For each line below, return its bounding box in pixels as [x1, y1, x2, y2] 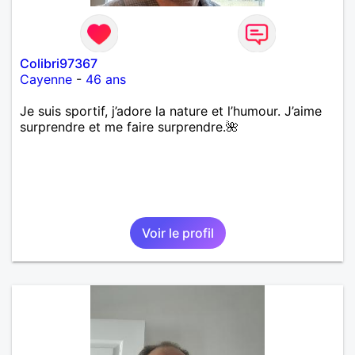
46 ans [86, 71, 126, 87]
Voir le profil [141, 224, 214, 241]
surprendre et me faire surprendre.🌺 [20, 118, 239, 135]
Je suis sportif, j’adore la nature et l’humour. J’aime [20, 102, 322, 119]
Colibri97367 [20, 55, 97, 71]
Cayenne [20, 71, 72, 87]
